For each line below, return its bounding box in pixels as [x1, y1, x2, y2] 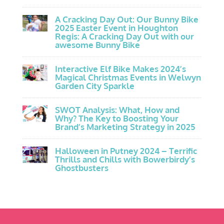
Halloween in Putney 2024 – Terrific [54, 145, 197, 156]
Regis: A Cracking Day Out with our [54, 30, 194, 41]
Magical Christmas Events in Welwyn [54, 71, 201, 82]
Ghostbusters [54, 162, 108, 173]
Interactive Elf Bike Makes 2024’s [54, 63, 186, 74]
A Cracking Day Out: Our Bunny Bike [54, 13, 198, 24]
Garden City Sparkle [54, 80, 134, 91]
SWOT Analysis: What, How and [54, 104, 179, 115]
